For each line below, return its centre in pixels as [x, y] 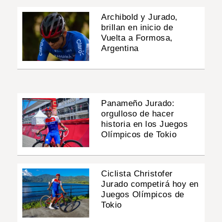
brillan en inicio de [137, 27]
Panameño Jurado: [138, 103]
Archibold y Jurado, [139, 17]
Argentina [120, 48]
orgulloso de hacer [138, 113]
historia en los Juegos [145, 124]
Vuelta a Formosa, [137, 38]
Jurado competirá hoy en [150, 184]
